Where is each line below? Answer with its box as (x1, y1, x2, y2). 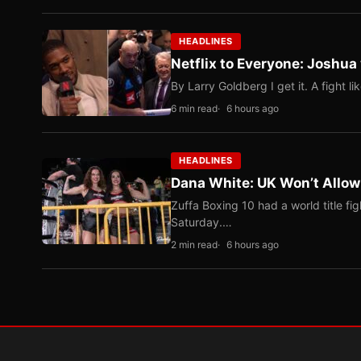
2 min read (171, 239, 218, 251)
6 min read (171, 102, 218, 115)
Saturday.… (171, 215, 232, 230)
